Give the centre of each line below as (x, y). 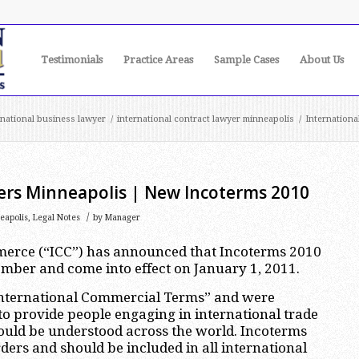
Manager (123, 218)
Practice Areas (158, 60)
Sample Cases (246, 60)
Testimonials (72, 60)
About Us (322, 60)
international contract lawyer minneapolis (206, 119)
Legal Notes (56, 218)
